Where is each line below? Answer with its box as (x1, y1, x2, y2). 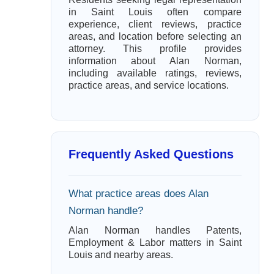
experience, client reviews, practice (68, 19, 242, 29)
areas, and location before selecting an (68, 31, 242, 42)
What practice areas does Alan (68, 188, 209, 199)
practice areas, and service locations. (68, 80, 229, 91)
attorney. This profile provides (68, 43, 242, 54)
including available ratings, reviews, (68, 68, 242, 78)
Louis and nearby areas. (68, 250, 173, 260)
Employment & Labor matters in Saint (68, 237, 242, 248)
